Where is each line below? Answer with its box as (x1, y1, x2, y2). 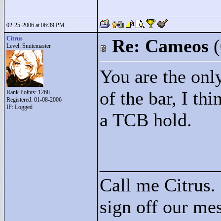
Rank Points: (6, 89, 38, 96)
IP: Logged (6, 104, 33, 110)
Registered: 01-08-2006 (6, 96, 62, 103)
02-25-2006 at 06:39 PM (6, 22, 65, 29)
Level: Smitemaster (6, 42, 51, 49)
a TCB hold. (100, 110, 192, 130)
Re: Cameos (112, 36, 209, 56)
